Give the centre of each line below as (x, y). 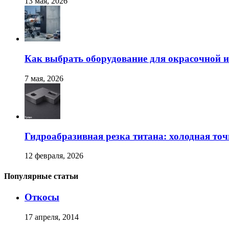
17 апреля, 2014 (52, 217)
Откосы (42, 197)
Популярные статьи (41, 176)
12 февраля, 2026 (54, 156)
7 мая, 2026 (44, 78)
